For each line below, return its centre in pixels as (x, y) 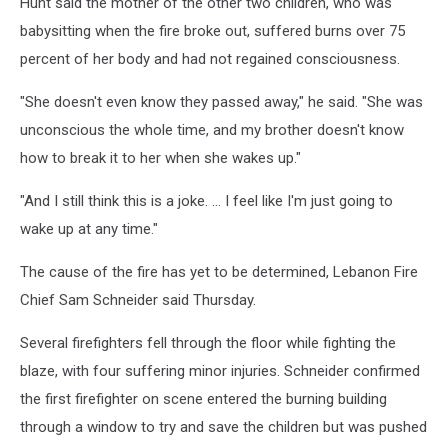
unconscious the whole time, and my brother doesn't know (212, 129)
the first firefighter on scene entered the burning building (203, 398)
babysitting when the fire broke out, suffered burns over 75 (212, 30)
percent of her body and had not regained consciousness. (210, 58)
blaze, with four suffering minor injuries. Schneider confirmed (220, 370)
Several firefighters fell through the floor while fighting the (208, 342)
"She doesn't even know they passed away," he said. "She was (221, 101)
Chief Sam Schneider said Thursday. (138, 299)
